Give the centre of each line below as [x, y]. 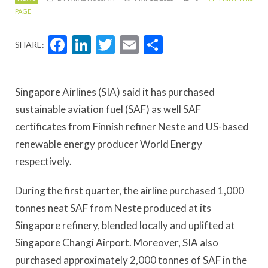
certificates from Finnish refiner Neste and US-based [132, 127]
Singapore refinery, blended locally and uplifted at [125, 226]
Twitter [159, 45]
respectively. [43, 161]
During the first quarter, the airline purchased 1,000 [130, 191]
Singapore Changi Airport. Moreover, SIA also [117, 243]
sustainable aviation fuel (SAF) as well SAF [108, 109]
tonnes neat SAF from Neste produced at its [113, 208]
